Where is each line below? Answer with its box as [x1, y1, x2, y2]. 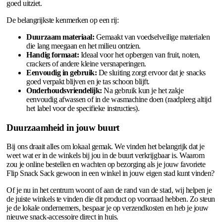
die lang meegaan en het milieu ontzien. [26, 41, 141, 50]
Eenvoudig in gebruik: [26, 68, 97, 77]
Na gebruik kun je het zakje [102, 86, 184, 95]
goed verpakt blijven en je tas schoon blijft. [26, 77, 150, 86]
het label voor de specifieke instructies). [26, 104, 140, 112]
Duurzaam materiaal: [26, 32, 95, 41]
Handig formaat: [26, 50, 79, 59]
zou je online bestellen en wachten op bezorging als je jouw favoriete [6, 160, 206, 169]
